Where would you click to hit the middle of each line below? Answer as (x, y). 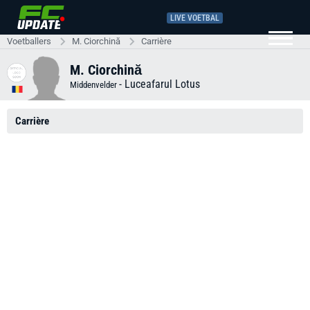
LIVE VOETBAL (195, 18)
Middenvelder (94, 84)
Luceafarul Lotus (162, 84)
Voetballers (29, 41)
